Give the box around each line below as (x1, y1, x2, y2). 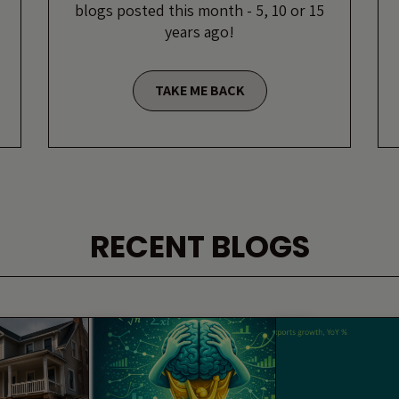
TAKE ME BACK (154, 80, 245, 100)
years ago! (165, 20, 234, 42)
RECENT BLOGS (89, 224, 310, 268)
